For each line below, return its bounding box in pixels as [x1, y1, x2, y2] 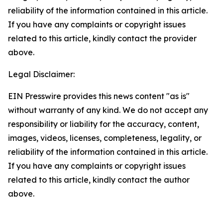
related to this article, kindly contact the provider [8, 33, 197, 43]
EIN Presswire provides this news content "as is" [8, 91, 190, 101]
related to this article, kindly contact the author [8, 175, 190, 185]
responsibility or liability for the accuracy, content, [8, 119, 199, 129]
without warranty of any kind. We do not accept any [8, 105, 208, 115]
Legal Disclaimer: [8, 69, 75, 79]
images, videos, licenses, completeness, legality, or [8, 133, 202, 143]
